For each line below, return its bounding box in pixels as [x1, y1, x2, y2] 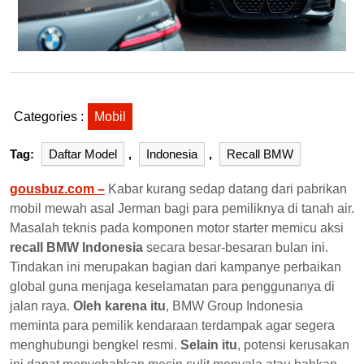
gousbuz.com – [10, 181, 105, 196]
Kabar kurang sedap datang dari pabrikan [105, 181, 347, 196]
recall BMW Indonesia [10, 240, 143, 254]
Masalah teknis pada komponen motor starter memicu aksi [10, 220, 344, 235]
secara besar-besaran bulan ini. [143, 240, 328, 254]
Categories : [14, 109, 84, 123]
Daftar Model [49, 146, 117, 161]
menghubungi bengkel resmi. [10, 337, 180, 352]
